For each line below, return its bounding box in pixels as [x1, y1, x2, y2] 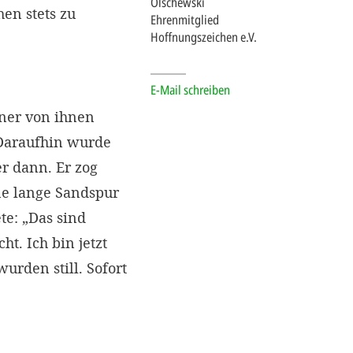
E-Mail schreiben [150, 80, 230, 98]
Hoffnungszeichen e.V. [150, 28, 257, 46]
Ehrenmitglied [150, 10, 219, 28]
